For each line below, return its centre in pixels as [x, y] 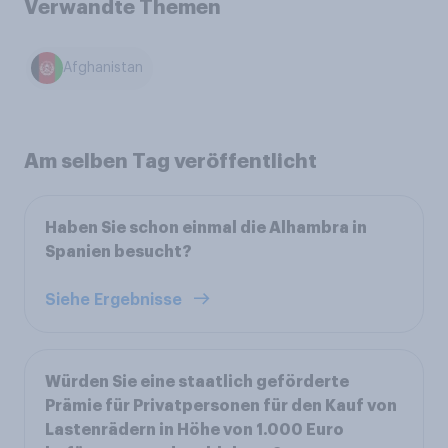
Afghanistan [103, 68]
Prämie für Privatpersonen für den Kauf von [221, 405]
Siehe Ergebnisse [115, 299]
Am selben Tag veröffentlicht [170, 160]
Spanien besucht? [118, 251]
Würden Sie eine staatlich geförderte [197, 381]
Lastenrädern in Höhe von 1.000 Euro [194, 429]
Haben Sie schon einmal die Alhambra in [206, 227]
